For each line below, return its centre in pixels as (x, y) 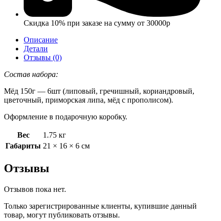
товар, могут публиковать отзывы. (62, 215)
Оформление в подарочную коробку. (66, 117)
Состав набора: (31, 74)
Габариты (23, 146)
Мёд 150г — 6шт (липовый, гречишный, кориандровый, (99, 91)
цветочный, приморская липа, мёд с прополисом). (89, 100)
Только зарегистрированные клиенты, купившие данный (100, 206)
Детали (36, 49)
